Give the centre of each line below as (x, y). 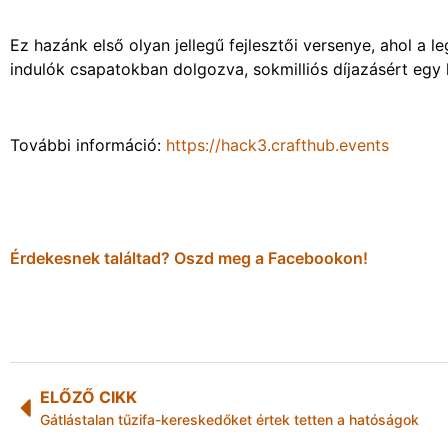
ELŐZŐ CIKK (88, 397)
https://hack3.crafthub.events (277, 145)
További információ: (88, 145)
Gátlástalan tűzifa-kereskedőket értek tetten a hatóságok (229, 420)
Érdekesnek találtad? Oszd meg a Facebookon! (189, 258)
